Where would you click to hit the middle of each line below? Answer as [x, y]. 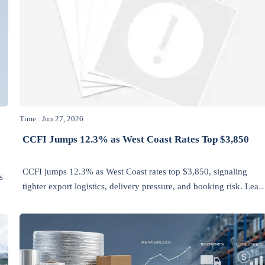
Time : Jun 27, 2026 [52, 119]
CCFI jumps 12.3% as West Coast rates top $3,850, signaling [135, 171]
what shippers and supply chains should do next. [112, 201]
